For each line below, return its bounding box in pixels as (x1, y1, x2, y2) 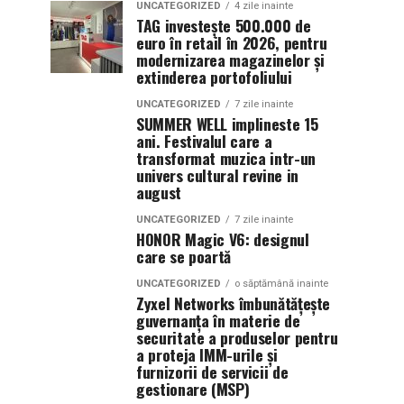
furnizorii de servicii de (136, 360, 289, 383)
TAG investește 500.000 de (136, 14, 311, 37)
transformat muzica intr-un (136, 146, 316, 170)
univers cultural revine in (136, 163, 298, 187)
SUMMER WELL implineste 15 (136, 112, 318, 135)
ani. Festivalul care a (136, 129, 272, 152)
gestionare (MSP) (136, 377, 250, 400)
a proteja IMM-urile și (136, 343, 278, 366)
